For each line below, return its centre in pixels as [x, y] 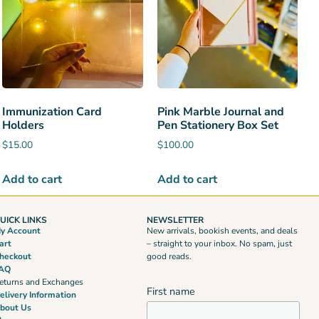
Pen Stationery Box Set [218, 126]
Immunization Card [52, 112]
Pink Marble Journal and [220, 112]
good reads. [169, 257]
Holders [23, 126]
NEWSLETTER [176, 220]
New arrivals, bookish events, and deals [223, 231]
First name [171, 292]
